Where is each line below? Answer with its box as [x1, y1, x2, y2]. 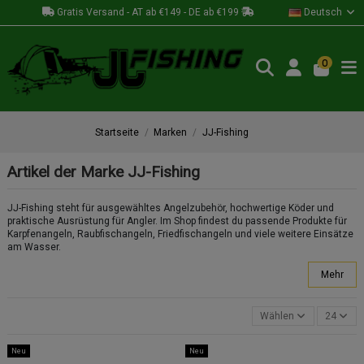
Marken [154, 126, 188, 138]
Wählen [260, 310, 295, 322]
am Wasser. [7, 241, 61, 253]
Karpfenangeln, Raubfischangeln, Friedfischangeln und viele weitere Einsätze [7, 228, 353, 240]
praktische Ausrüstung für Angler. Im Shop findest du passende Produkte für [7, 215, 347, 227]
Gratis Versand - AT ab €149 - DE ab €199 [54, 6, 241, 18]
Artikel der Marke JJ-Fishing [7, 162, 200, 181]
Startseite [95, 126, 140, 138]
